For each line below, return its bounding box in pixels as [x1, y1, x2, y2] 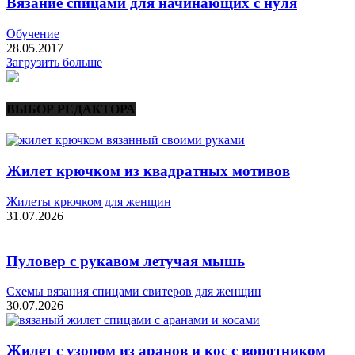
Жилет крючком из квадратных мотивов [6, 162, 290, 180]
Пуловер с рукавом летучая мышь [6, 252, 245, 269]
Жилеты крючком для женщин [6, 194, 171, 208]
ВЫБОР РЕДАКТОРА [6, 102, 136, 116]
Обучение [6, 26, 59, 40]
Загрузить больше [6, 55, 102, 69]
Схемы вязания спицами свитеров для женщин [6, 284, 261, 299]
